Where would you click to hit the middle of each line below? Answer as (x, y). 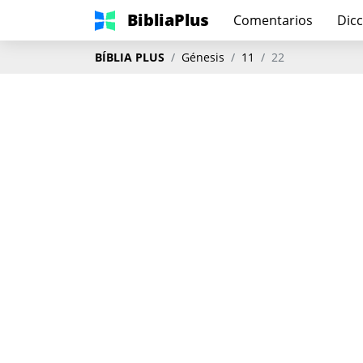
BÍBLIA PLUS (130, 57)
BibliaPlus (168, 20)
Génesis (203, 57)
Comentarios (273, 20)
